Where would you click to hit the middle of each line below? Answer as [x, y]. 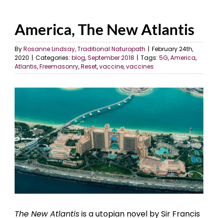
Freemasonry [59, 67]
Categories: [54, 58]
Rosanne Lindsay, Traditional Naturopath [84, 49]
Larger [27, 105]
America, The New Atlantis [105, 29]
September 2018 [111, 58]
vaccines [140, 67]
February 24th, [173, 49]
